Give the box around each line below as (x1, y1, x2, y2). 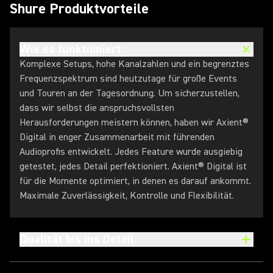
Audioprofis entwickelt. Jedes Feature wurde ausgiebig (19, 146, 243, 158)
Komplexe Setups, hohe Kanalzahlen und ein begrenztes (19, 58, 249, 70)
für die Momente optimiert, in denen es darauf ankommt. (19, 175, 251, 187)
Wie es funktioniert (19, 41, 121, 57)
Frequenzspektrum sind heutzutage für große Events (19, 73, 237, 85)
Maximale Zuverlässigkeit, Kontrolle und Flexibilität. (19, 190, 234, 202)
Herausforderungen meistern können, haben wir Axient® (19, 116, 249, 129)
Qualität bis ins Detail (19, 232, 134, 247)
